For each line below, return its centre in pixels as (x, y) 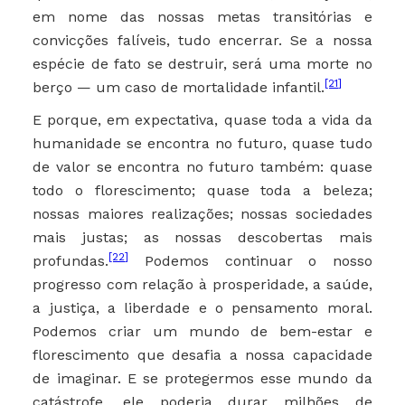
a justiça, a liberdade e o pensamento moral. (202, 308)
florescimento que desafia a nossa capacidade (202, 355)
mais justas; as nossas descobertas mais (202, 238)
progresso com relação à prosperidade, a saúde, (202, 285)
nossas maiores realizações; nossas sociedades (202, 214)
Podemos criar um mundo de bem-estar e (202, 332)
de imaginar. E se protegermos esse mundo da (202, 379)
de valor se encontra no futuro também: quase (202, 167)
